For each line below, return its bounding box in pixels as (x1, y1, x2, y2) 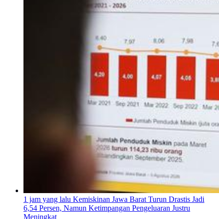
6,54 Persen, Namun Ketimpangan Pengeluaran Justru (23, 204, 190, 213)
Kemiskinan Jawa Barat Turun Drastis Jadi (73, 195, 204, 204)
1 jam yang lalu (23, 195, 71, 204)
